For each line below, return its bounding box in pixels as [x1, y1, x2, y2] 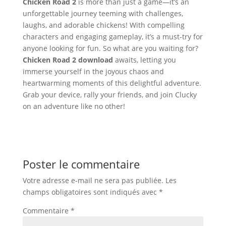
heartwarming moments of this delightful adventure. [22, 78, 201, 88]
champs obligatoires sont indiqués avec [22, 187, 159, 197]
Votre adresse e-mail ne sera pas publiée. [22, 176, 163, 185]
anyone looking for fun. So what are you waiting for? [22, 43, 198, 53]
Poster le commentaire [22, 156, 140, 172]
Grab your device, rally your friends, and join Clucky [22, 90, 197, 99]
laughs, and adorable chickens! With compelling [22, 20, 185, 30]
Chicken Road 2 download [22, 55, 113, 65]
